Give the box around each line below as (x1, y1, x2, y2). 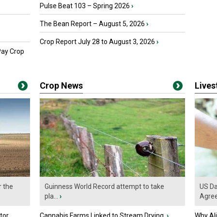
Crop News (40, 80, 83, 91)
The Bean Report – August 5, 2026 (40, 20, 145, 28)
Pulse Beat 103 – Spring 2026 (40, 2, 130, 10)
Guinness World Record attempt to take (45, 183, 164, 191)
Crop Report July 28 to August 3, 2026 (40, 38, 155, 46)
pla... (45, 192, 58, 201)
